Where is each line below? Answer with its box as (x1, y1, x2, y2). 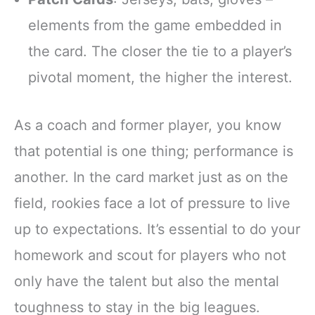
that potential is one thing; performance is (14, 142, 293, 160)
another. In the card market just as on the (14, 168, 288, 186)
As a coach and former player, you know (14, 116, 281, 134)
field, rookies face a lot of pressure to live (14, 194, 290, 212)
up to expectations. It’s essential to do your (14, 220, 300, 238)
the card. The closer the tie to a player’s (28, 43, 292, 60)
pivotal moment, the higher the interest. (28, 69, 292, 86)
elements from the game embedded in (28, 17, 282, 34)
